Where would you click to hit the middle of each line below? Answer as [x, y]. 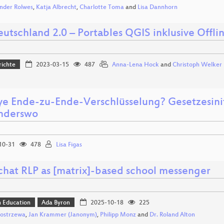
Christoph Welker [197, 65]
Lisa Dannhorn [157, 7]
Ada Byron [56, 203]
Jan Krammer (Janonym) [63, 215]
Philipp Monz [118, 215]
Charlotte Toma [102, 7]
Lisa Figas [69, 145]
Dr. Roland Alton [172, 215]
